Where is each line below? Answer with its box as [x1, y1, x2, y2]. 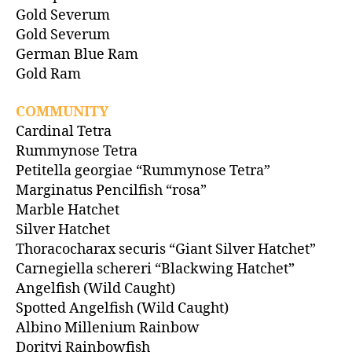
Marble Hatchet [16, 200, 119, 219]
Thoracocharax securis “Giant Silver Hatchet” [16, 240, 316, 258]
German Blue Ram [16, 46, 138, 64]
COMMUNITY [16, 102, 108, 121]
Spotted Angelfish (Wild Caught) [16, 299, 229, 317]
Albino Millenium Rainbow [16, 318, 200, 337]
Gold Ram [16, 65, 81, 84]
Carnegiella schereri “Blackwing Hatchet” [16, 259, 295, 278]
